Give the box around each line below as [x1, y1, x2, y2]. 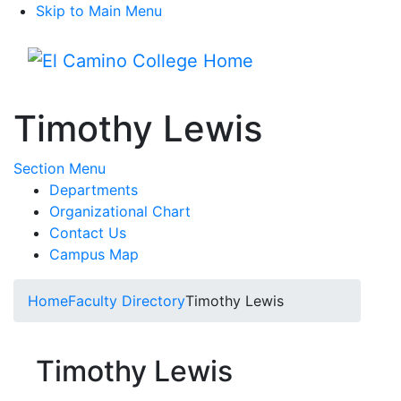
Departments [49, 181, 138, 199]
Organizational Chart [49, 202, 191, 220]
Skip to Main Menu [36, 2, 162, 20]
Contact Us [49, 224, 126, 242]
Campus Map [49, 245, 139, 263]
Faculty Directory [68, 292, 185, 310]
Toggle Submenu [105, 158, 218, 176]
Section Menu [13, 159, 106, 177]
